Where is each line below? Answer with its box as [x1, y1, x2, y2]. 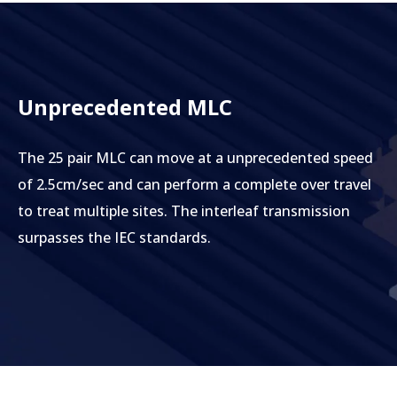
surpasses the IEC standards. [18, 228, 211, 248]
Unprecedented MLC [18, 92, 232, 122]
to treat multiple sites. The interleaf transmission [18, 201, 350, 222]
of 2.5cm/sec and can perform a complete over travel [18, 175, 371, 195]
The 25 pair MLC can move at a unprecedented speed [18, 148, 373, 168]
